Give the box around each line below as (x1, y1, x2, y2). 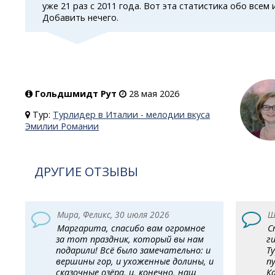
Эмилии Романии (25, 120, 99, 132)
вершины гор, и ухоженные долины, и (56, 255, 214, 268)
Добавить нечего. (42, 11, 118, 23)
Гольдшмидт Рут (35, 88, 117, 100)
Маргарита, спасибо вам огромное (56, 222, 205, 234)
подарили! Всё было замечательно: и (56, 244, 211, 257)
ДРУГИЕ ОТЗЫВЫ (34, 162, 139, 180)
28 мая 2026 (126, 88, 180, 100)
